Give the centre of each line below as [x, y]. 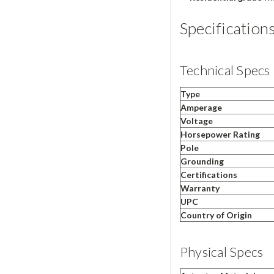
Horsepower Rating [220, 135]
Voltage [196, 121]
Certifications [209, 175]
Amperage [201, 108]
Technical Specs [225, 70]
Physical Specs [221, 252]
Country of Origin [216, 215]
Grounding [202, 161]
